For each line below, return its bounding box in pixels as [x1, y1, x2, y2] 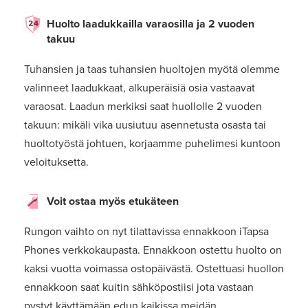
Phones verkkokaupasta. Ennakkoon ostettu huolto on [24, 243, 282, 257]
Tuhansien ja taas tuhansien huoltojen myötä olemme [24, 62, 280, 76]
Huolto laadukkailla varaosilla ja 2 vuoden [47, 16, 254, 31]
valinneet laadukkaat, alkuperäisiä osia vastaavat [24, 80, 255, 95]
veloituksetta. [24, 155, 89, 169]
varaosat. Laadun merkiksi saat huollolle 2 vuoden [24, 99, 262, 113]
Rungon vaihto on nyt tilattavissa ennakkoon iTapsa [24, 224, 269, 239]
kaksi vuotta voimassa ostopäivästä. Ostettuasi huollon [24, 261, 284, 276]
